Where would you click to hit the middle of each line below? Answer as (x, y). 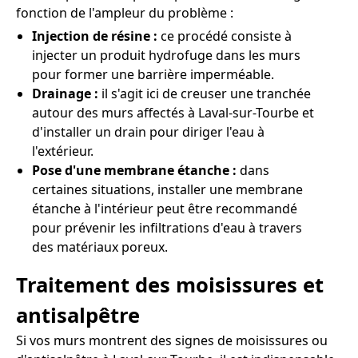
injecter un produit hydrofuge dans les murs (166, 55)
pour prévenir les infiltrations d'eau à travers (167, 227)
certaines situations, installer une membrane (167, 189)
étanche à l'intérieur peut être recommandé (165, 208)
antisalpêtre (78, 316)
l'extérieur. (63, 151)
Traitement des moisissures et (170, 285)
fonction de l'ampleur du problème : (125, 12)
